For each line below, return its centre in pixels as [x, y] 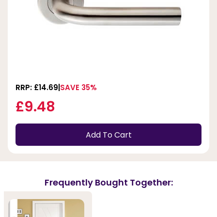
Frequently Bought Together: [108, 182]
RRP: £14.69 [37, 88]
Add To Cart [108, 135]
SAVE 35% [78, 88]
